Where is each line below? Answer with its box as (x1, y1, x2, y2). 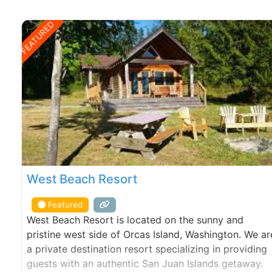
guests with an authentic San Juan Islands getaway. (27, 257, 263, 270)
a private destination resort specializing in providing (27, 242, 267, 255)
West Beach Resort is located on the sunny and (27, 213, 243, 226)
